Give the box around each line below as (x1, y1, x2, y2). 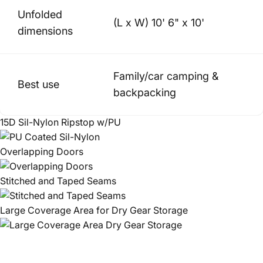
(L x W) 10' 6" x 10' (113, 16, 204, 29)
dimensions (18, 25, 73, 37)
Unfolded (18, 8, 62, 21)
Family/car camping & (113, 70, 218, 82)
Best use (18, 78, 59, 90)
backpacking (113, 86, 176, 99)
